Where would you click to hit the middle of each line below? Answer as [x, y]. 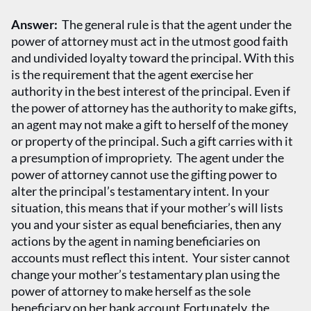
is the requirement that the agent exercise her [132, 74]
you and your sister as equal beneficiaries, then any [146, 224]
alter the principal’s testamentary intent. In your [140, 191]
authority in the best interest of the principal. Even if [151, 91]
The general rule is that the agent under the [175, 24]
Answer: [34, 24]
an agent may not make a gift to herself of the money [150, 124]
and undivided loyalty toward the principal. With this [153, 57]
